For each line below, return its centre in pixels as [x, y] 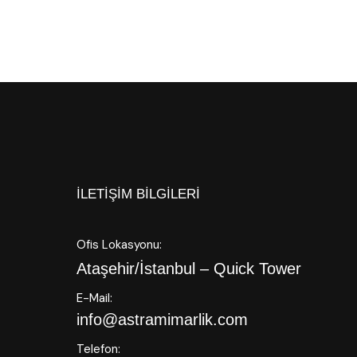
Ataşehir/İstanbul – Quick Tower [189, 269]
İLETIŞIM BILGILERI [139, 194]
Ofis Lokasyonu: [120, 245]
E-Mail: [95, 298]
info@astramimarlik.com [163, 320]
